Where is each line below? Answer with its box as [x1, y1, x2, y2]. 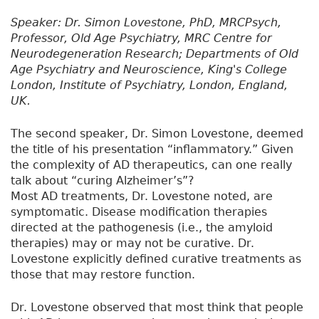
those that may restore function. [11, 268, 195, 282]
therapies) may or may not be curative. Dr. [11, 236, 254, 251]
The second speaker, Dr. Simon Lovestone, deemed [11, 127, 303, 141]
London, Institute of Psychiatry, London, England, [11, 78, 288, 93]
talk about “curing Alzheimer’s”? [11, 174, 194, 188]
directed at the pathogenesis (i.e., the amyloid [11, 221, 273, 235]
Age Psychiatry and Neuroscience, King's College [11, 63, 287, 77]
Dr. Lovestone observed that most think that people [11, 300, 303, 315]
